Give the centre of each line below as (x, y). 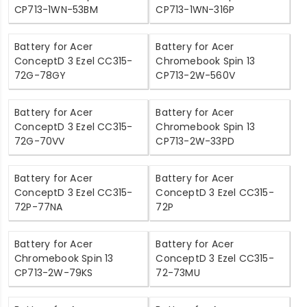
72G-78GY (40, 76)
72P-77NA (39, 207)
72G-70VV (40, 142)
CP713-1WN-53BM (56, 10)
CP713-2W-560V (196, 76)
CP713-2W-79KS (54, 273)
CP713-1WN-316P (195, 10)
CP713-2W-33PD (195, 142)
